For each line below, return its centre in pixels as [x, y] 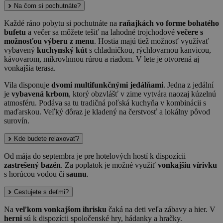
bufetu [15, 32]
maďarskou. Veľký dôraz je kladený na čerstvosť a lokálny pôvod [107, 112]
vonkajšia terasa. [30, 68]
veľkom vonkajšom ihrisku [61, 210]
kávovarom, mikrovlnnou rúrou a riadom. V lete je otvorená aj [102, 59]
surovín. [17, 121]
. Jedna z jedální [188, 85]
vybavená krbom [40, 94]
